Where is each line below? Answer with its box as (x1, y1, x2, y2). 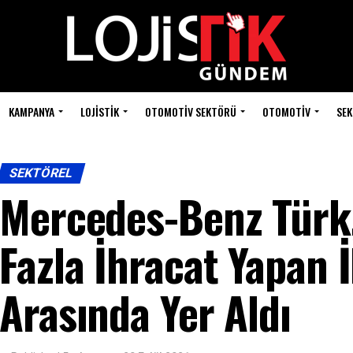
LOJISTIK (80, 103, 119, 120)
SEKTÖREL (7, 165, 75, 180)
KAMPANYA (9, 103, 54, 120)
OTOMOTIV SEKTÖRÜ (145, 103, 236, 120)
